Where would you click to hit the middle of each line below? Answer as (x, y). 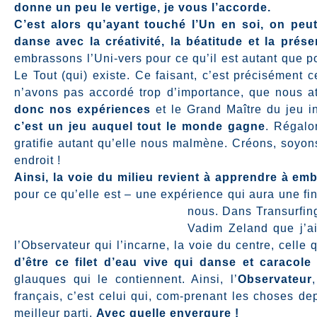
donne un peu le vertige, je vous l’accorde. (143, 7)
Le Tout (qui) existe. (75, 75)
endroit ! (38, 160)
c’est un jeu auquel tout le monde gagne (140, 126)
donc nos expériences (83, 109)
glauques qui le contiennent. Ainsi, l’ (126, 279)
